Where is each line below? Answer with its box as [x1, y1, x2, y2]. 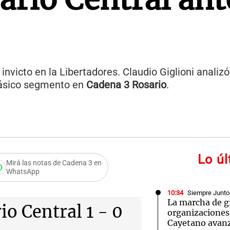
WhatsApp [6, 167, 40, 176]
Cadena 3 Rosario [86, 79, 166, 91]
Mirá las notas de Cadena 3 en [6, 159, 102, 167]
